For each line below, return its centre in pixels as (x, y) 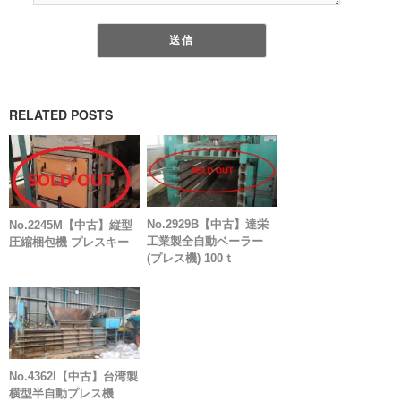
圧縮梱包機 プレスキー (69, 243)
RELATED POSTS (61, 115)
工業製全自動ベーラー (205, 241)
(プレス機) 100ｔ (191, 258)
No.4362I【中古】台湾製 (73, 376)
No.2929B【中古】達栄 (208, 224)
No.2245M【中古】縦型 (71, 226)
